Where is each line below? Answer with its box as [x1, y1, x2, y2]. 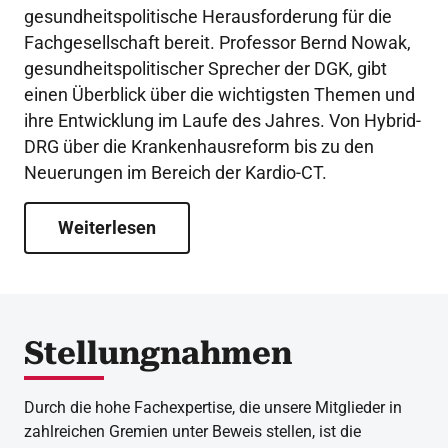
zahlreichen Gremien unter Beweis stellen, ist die [24, 421, 361, 441]
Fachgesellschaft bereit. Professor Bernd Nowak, [24, 31, 411, 53]
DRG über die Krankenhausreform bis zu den [24, 135, 374, 157]
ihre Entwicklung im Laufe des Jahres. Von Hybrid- [24, 109, 421, 131]
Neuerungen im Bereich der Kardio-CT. [24, 161, 327, 183]
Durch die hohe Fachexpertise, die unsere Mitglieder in [24, 397, 402, 417]
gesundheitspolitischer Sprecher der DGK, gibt [24, 57, 387, 79]
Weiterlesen [58, 216, 156, 238]
